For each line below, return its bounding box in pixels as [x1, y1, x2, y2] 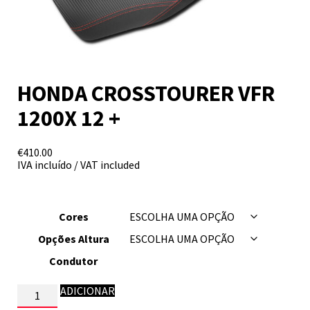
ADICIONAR [60, 283, 116, 298]
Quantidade [17, 282, 71, 297]
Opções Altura [37, 231, 109, 246]
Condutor [49, 253, 98, 268]
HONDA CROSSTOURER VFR [17, 80, 275, 108]
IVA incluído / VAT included [17, 157, 140, 172]
